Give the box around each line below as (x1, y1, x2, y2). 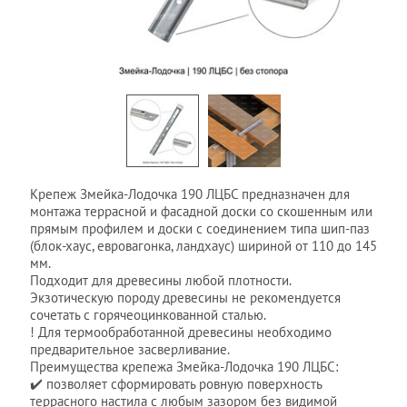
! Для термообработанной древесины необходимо (29, 323, 332, 341)
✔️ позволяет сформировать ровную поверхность (29, 375, 322, 392)
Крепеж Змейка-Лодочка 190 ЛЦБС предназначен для (29, 185, 350, 203)
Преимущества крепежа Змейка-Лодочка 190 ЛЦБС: (29, 358, 338, 375)
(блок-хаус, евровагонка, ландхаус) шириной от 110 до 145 (29, 237, 377, 254)
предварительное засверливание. (29, 341, 230, 358)
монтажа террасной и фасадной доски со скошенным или (29, 203, 372, 220)
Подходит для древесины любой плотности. (29, 272, 291, 289)
